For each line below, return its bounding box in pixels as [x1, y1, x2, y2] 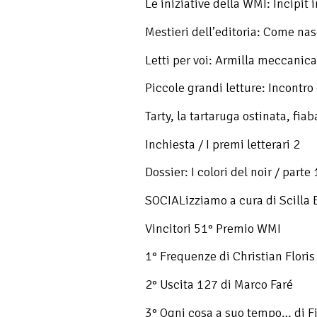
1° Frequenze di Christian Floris [145, 248, 315, 265]
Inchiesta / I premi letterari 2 [145, 136, 300, 152]
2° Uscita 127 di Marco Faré [145, 276, 293, 292]
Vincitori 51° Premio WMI [145, 220, 281, 236]
